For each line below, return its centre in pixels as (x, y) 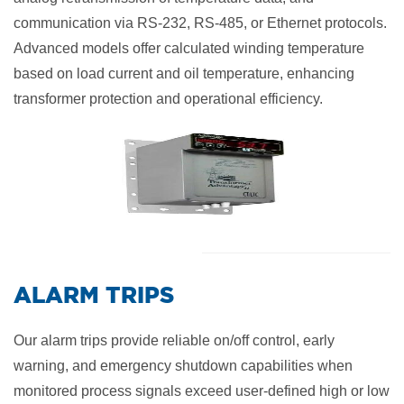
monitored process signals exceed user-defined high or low (202, 391)
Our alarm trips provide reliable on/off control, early (174, 340)
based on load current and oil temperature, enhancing (184, 73)
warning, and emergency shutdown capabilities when (183, 366)
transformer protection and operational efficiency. (168, 99)
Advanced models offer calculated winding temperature (189, 48)
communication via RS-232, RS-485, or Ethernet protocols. (200, 23)
